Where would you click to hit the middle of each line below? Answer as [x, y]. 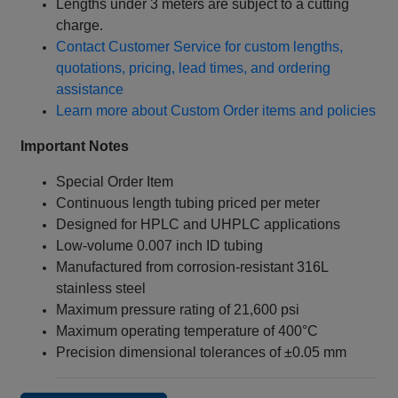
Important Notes [75, 147]
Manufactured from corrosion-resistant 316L [192, 267]
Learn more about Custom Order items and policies [216, 111]
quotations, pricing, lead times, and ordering [194, 68]
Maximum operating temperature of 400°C [187, 331]
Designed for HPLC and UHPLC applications [199, 225]
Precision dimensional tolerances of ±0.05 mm [202, 353]
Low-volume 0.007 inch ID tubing [160, 246]
